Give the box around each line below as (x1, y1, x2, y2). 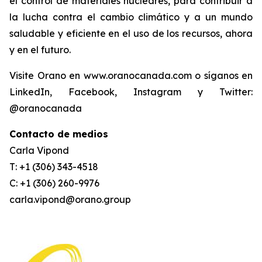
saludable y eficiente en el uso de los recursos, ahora (9, 27, 253, 39)
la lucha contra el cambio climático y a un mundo (9, 11, 253, 23)
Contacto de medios (9, 128, 108, 140)
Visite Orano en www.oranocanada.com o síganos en (9, 70, 253, 81)
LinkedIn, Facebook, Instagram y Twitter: (9, 86, 253, 98)
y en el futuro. (9, 44, 71, 56)
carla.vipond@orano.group (9, 194, 131, 205)
